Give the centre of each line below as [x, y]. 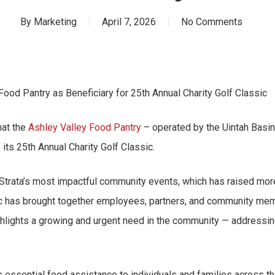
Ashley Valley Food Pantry [85, 127]
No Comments [212, 22]
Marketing [55, 22]
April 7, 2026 [129, 22]
